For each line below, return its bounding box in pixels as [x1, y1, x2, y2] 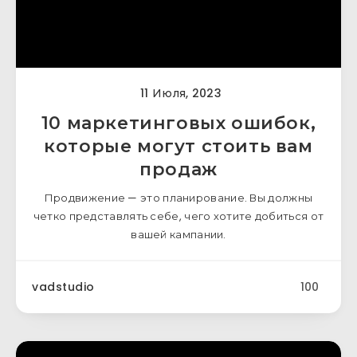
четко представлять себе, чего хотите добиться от [33, 209, 324, 224]
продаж [139, 159, 218, 180]
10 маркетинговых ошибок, [41, 112, 316, 134]
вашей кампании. [131, 227, 226, 242]
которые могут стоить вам [44, 135, 313, 157]
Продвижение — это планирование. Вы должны [44, 190, 313, 206]
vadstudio [32, 279, 95, 295]
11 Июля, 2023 [136, 85, 222, 101]
